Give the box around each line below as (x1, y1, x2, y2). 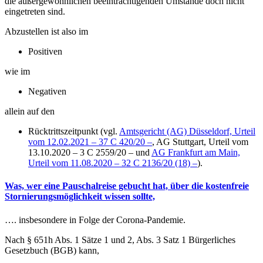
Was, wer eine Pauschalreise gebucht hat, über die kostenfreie (5, 181, 249, 191)
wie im (5, 66, 32, 77)
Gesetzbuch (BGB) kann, (5, 245, 99, 255)
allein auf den (5, 106, 57, 117)
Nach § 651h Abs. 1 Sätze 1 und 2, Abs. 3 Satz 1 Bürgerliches (5, 234, 235, 245)
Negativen (28, 86, 69, 97)
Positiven (28, 46, 65, 57)
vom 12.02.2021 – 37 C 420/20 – (28, 137, 152, 147)
